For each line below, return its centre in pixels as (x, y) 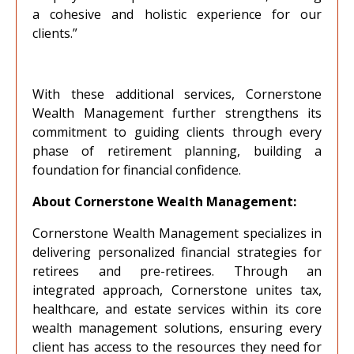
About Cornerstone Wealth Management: (164, 201)
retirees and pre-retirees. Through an (177, 271)
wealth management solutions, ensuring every (177, 328)
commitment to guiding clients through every (177, 132)
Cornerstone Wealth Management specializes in (177, 233)
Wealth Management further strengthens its (177, 113)
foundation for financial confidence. (137, 170)
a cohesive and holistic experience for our (177, 14)
